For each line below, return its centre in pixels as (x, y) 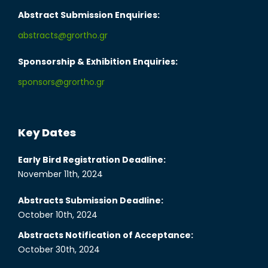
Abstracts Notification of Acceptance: (106, 235)
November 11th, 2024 (60, 174)
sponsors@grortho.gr (61, 82)
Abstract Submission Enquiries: (89, 15)
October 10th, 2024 (58, 215)
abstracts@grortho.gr (63, 36)
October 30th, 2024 (59, 250)
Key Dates (47, 133)
